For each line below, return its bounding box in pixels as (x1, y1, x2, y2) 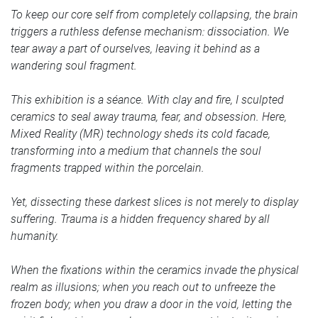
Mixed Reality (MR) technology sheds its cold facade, (11, 126, 270, 141)
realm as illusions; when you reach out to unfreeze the (11, 280, 275, 294)
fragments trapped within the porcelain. (11, 160, 204, 175)
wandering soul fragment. (11, 58, 137, 72)
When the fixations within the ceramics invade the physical (11, 263, 299, 277)
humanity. (11, 229, 59, 243)
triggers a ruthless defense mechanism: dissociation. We (11, 24, 289, 38)
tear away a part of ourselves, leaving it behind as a (11, 41, 260, 55)
